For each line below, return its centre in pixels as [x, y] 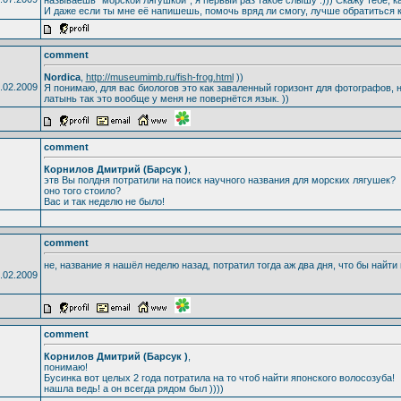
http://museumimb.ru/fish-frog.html [159, 77]
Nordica [62, 77]
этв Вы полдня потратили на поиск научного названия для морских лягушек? [219, 179]
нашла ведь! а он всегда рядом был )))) [133, 388]
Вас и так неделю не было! [104, 201]
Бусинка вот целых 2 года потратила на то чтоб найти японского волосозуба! [219, 377]
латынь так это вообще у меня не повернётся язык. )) [166, 98]
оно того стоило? [82, 190]
